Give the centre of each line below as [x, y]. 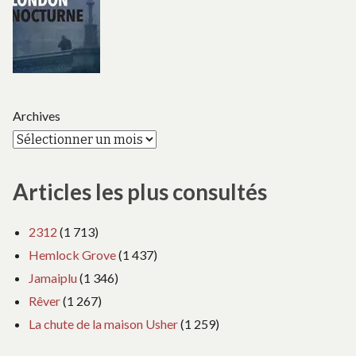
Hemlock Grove [72, 254]
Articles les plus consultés [140, 192]
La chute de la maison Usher [103, 323]
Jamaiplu [53, 277]
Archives [37, 116]
